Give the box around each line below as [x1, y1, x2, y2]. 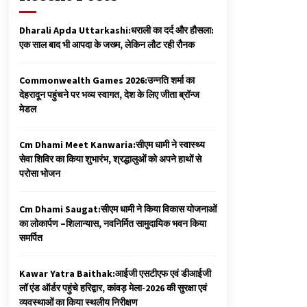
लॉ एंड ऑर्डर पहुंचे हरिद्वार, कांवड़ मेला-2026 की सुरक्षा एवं [19, 281, 207, 294]
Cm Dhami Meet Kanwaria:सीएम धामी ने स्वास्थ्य [19, 138, 205, 151]
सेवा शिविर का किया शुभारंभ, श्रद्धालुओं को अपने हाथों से [19, 152, 201, 165]
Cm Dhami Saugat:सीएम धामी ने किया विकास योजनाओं [19, 202, 217, 215]
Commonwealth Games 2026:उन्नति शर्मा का [19, 73, 195, 86]
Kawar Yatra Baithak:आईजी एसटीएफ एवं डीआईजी [19, 267, 211, 280]
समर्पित [19, 231, 42, 244]
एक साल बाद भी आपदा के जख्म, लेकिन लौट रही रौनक [19, 38, 195, 51]
